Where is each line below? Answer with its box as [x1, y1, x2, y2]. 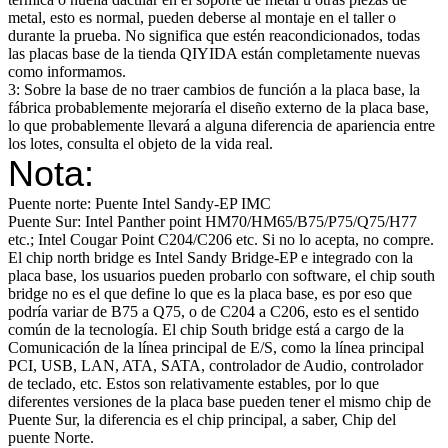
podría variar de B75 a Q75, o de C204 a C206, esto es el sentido [8, 302, 419, 320]
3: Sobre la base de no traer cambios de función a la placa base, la [8, 80, 420, 98]
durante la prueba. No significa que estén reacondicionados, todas [8, 26, 420, 44]
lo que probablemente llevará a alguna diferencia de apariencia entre [8, 116, 435, 134]
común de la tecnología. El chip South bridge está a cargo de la [8, 320, 404, 338]
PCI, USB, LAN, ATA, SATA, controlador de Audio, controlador [8, 356, 423, 374]
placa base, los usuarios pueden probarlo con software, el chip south [8, 266, 435, 284]
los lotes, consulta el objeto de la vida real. [8, 134, 273, 152]
